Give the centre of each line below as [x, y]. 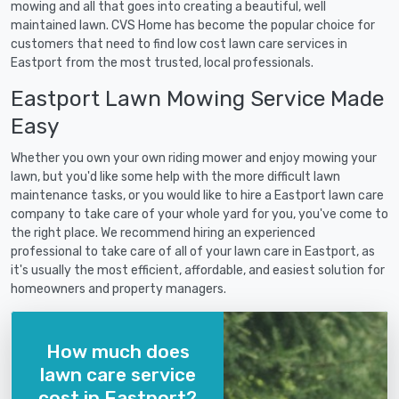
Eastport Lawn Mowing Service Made [197, 99]
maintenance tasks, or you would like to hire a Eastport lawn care [197, 196]
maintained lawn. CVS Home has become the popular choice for [193, 26]
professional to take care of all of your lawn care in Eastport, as [193, 252]
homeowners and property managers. [118, 289]
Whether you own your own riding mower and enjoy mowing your [194, 159]
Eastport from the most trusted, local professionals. [162, 63]
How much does [118, 351]
